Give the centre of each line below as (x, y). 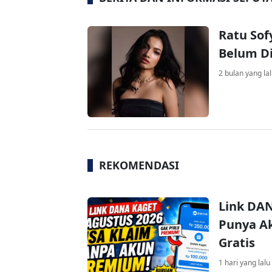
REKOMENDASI (139, 165)
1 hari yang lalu (244, 263)
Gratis (237, 243)
